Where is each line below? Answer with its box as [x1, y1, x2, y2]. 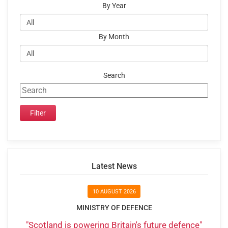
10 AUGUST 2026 [92, 188, 136, 195]
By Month [99, 32, 129, 41]
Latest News [91, 161, 137, 171]
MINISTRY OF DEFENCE [76, 204, 152, 212]
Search [103, 71, 125, 80]
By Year [102, 1, 126, 10]
